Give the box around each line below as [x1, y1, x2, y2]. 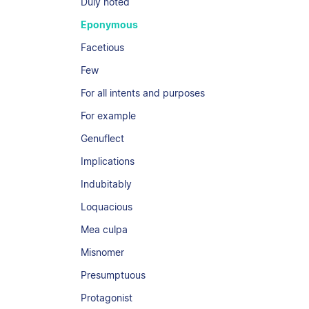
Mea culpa [81, 223, 128, 235]
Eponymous [81, 19, 138, 30]
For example [81, 110, 136, 121]
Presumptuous [81, 269, 146, 281]
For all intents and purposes [81, 87, 205, 99]
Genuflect [81, 132, 124, 144]
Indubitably [81, 178, 132, 190]
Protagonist [81, 292, 132, 303]
